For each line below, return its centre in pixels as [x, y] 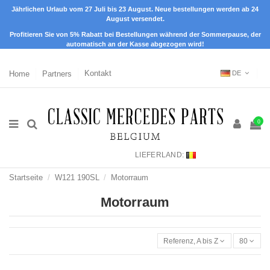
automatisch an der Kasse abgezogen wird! [135, 44]
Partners [58, 74]
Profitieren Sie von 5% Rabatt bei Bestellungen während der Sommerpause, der [135, 34]
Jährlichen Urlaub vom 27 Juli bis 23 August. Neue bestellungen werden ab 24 [135, 9]
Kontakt [98, 74]
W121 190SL [77, 177]
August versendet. [135, 19]
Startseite [26, 177]
